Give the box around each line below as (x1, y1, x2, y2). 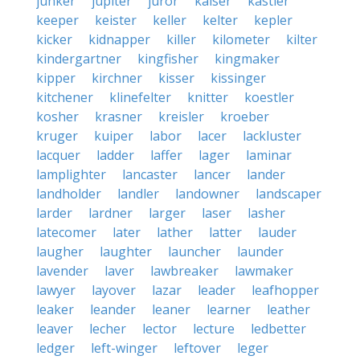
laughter (100, 243, 152, 260)
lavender (36, 262, 88, 280)
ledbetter (251, 320, 306, 337)
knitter (187, 88, 228, 106)
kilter (286, 31, 317, 48)
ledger (36, 339, 75, 357)
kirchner (92, 69, 142, 87)
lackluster (243, 127, 301, 145)
